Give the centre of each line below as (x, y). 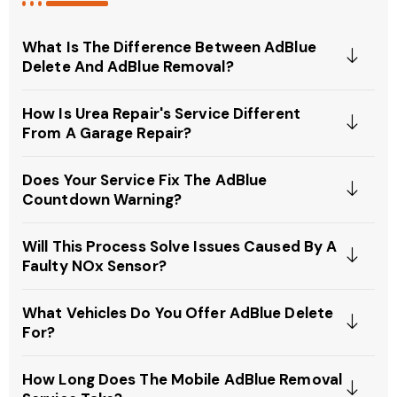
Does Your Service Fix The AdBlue (145, 179)
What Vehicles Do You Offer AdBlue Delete (178, 312)
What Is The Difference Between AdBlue (169, 47)
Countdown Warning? (102, 199)
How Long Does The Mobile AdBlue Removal (182, 379)
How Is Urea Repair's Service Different (161, 113)
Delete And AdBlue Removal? (128, 66)
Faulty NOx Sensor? (94, 265)
